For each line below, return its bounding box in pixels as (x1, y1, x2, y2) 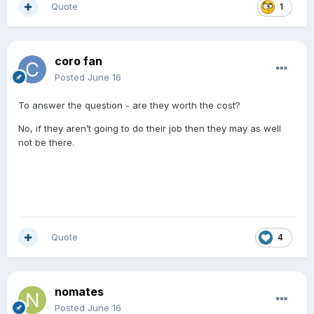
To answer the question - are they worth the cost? (18, 100, 240, 111)
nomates (55, 285, 104, 299)
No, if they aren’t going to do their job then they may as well (18, 123, 281, 135)
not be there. (18, 137, 74, 149)
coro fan (55, 54, 102, 69)
